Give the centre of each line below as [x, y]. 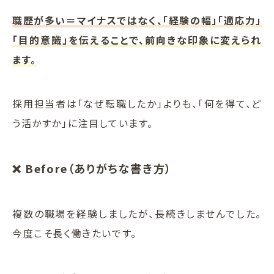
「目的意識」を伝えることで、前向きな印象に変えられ [137, 39]
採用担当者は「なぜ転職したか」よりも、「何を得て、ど [137, 103]
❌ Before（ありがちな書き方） [92, 168]
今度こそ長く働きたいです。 [75, 233]
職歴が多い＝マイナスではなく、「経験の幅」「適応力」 [137, 20]
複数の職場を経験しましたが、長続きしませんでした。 [137, 213]
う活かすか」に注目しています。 [83, 123]
